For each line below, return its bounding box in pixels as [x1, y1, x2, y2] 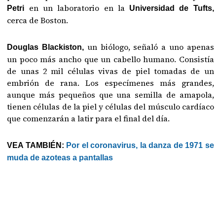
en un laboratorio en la [29, 2, 125, 14]
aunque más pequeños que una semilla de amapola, [7, 89, 214, 101]
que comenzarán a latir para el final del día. [7, 113, 170, 124]
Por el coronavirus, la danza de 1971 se [66, 141, 214, 150]
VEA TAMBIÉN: [7, 141, 67, 150]
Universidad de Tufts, [124, 4, 214, 13]
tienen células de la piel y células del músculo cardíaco [7, 101, 214, 112]
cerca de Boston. [7, 15, 69, 26]
